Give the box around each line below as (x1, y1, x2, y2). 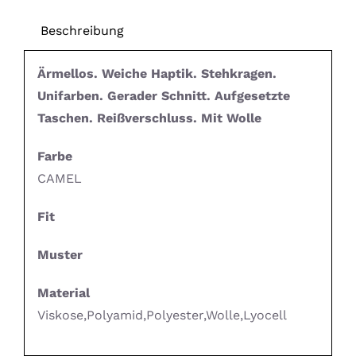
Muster (37, 247, 83, 263)
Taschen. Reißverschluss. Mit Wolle (37, 110, 261, 126)
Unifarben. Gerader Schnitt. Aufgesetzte (37, 88, 290, 104)
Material (37, 285, 90, 301)
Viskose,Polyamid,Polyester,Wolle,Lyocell (37, 308, 287, 323)
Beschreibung (40, 22, 124, 38)
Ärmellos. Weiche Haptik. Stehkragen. (37, 66, 277, 82)
